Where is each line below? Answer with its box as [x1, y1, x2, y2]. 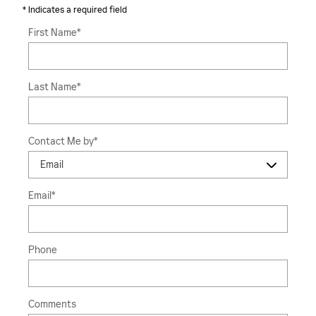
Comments [28, 298, 76, 311]
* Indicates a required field [23, 5, 127, 16]
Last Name [28, 81, 77, 94]
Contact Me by [28, 135, 94, 148]
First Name [28, 27, 77, 39]
